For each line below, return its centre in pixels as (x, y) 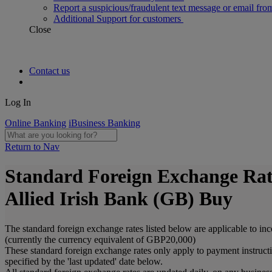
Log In (18, 102)
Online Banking (36, 123)
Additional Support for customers (118, 19)
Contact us (49, 71)
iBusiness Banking (104, 123)
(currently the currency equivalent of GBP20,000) (100, 239)
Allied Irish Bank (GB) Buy (119, 199)
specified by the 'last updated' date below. (84, 261)
